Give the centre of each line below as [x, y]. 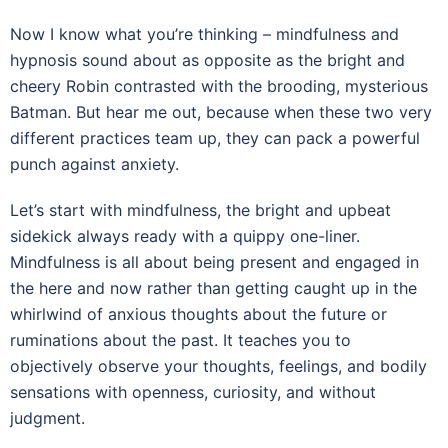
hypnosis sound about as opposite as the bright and [207, 59]
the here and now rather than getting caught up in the [213, 287]
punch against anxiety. [94, 163]
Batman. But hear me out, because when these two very [221, 111]
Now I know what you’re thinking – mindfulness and [204, 33]
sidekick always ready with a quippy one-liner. [185, 235]
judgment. [47, 417]
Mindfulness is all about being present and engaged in [214, 261]
